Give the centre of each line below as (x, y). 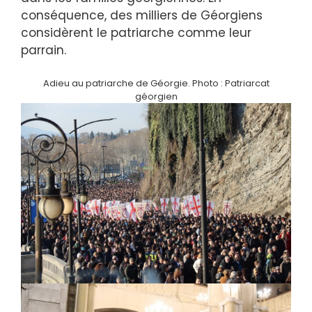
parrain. (44, 50)
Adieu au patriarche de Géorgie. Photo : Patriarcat (156, 84)
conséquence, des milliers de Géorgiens (142, 15)
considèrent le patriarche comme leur (136, 32)
